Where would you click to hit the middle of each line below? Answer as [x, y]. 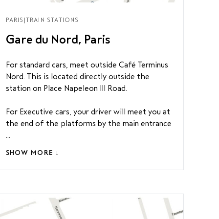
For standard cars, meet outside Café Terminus [87, 65]
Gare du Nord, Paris [58, 40]
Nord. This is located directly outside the [77, 77]
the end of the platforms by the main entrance [88, 123]
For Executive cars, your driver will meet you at [88, 112]
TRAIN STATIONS [52, 20]
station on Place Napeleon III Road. [66, 88]
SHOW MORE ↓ [33, 153]
